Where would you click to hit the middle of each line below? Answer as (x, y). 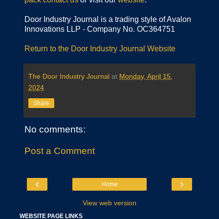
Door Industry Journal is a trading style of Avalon (108, 20)
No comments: (55, 130)
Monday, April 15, (146, 77)
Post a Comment (60, 151)
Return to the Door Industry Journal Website (100, 49)
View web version (109, 203)
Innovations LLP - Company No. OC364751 (100, 29)
